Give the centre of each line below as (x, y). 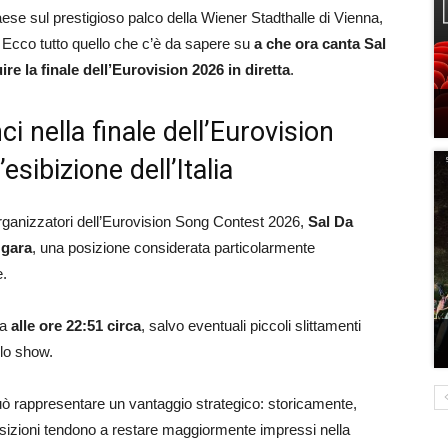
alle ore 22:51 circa (76, 325)
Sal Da (330, 221)
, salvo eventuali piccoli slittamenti (251, 325)
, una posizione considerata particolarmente (173, 247)
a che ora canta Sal (320, 43)
